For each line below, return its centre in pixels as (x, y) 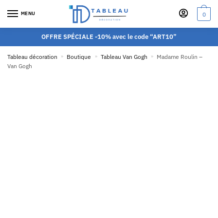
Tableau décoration (32, 57)
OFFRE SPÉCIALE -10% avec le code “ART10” (109, 37)
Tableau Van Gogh (124, 57)
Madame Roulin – (180, 57)
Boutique (79, 57)
